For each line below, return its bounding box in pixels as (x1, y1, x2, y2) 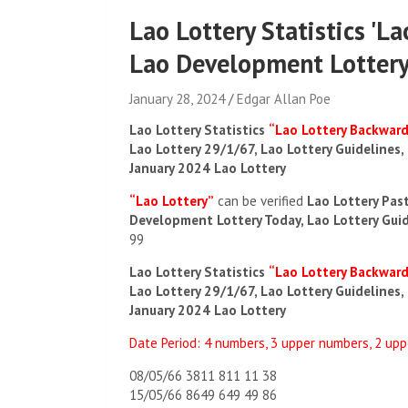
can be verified (214, 192, 307, 209)
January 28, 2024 (129, 90, 225, 107)
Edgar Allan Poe (237, 90, 331, 107)
